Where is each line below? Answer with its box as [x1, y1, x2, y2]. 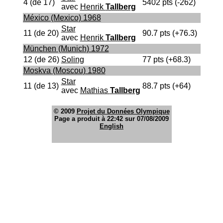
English [100, 122, 123, 130]
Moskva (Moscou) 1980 [23, 66, 106, 75]
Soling [61, 55, 84, 64]
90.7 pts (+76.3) [142, 29, 197, 37]
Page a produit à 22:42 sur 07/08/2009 [54, 115, 169, 122]
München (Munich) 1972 [23, 44, 109, 53]
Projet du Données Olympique [76, 108, 170, 115]
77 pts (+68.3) [142, 55, 191, 64]
